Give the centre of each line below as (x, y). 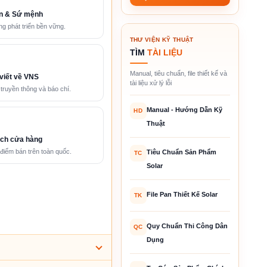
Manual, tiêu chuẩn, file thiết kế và (178, 73)
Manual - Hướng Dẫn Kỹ (184, 109)
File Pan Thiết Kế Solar (182, 194)
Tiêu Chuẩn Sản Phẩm (181, 152)
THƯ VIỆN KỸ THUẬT (162, 39)
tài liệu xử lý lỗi (150, 83)
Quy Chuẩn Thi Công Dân (187, 226)
